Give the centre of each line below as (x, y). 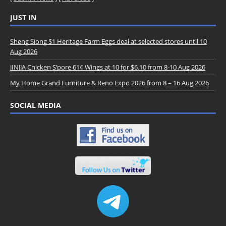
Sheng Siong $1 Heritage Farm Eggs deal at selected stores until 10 (108, 41)
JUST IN (23, 17)
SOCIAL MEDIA (36, 105)
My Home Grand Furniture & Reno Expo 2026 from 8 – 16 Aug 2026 (109, 82)
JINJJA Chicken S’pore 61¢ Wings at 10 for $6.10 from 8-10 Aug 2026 (108, 67)
